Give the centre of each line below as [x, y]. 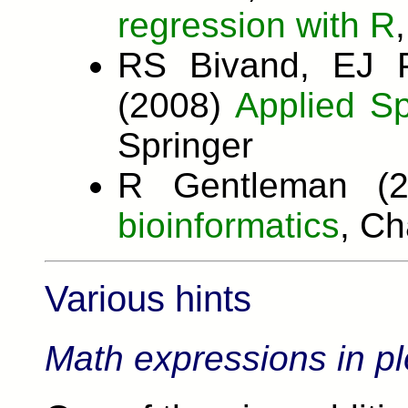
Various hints [148, 298]
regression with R [256, 25]
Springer [185, 145]
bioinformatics [229, 225]
